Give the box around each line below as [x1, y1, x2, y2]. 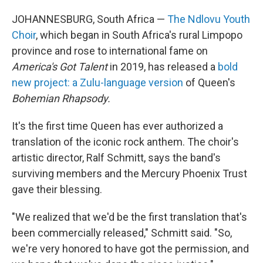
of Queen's [186, 76, 235, 89]
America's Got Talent [12, 60, 107, 73]
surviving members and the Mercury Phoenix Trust [12, 167, 247, 180]
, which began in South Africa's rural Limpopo [36, 29, 242, 41]
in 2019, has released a [107, 60, 215, 73]
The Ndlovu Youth [167, 13, 250, 25]
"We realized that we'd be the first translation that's [12, 211, 247, 223]
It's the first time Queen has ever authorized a [12, 120, 223, 132]
